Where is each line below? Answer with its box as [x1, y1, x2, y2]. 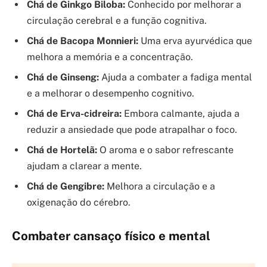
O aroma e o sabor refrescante [97, 144, 234, 156]
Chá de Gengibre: [27, 180, 104, 192]
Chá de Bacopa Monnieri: [27, 35, 138, 46]
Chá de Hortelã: [27, 144, 97, 156]
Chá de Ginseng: [27, 71, 99, 83]
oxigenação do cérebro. [27, 196, 131, 208]
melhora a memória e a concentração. [27, 51, 193, 63]
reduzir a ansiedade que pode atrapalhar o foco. [27, 123, 237, 135]
